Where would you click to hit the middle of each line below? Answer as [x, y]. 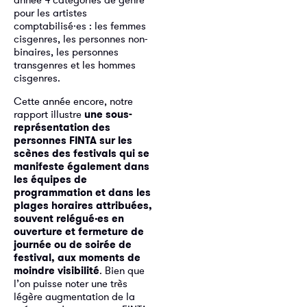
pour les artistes [50, 13]
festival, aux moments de [77, 257]
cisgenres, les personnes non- [81, 39]
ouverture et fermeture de [79, 231]
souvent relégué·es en [69, 218]
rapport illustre [49, 114]
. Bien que [122, 270]
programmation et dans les [82, 192]
